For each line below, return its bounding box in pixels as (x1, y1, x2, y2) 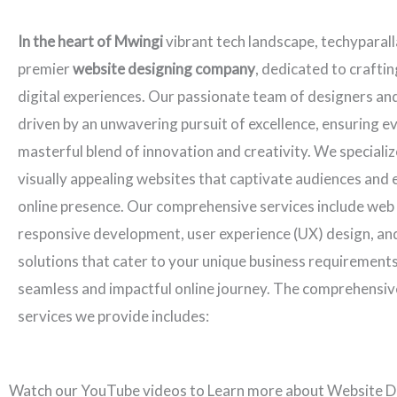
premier (18, 59, 73, 79)
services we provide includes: (18, 307, 209, 326)
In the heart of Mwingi (18, 32, 166, 51)
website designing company (73, 59, 255, 79)
